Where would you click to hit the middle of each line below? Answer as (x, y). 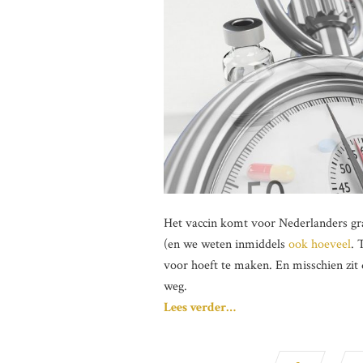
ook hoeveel (320, 244)
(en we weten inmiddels (226, 244)
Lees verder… (200, 307)
